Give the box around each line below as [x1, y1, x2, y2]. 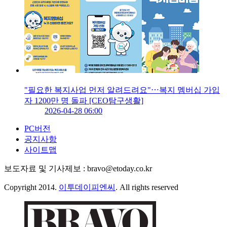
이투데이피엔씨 [59, 183, 116, 192]
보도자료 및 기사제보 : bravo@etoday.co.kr [4, 164, 152, 173]
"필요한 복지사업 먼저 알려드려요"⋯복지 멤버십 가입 [24, 86, 220, 95]
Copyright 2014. [4, 183, 59, 192]
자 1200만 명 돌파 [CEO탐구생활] [24, 96, 143, 105]
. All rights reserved [116, 183, 178, 192]
